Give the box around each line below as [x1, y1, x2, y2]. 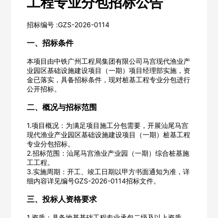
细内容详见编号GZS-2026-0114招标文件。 [26, 176, 160, 185]
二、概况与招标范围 [26, 102, 97, 112]
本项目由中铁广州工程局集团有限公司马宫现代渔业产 [26, 56, 190, 65]
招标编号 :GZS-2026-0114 [26, 20, 109, 29]
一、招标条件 [26, 37, 73, 48]
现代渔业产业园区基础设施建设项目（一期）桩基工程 [26, 130, 190, 139]
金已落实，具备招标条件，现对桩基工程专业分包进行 [26, 75, 190, 84]
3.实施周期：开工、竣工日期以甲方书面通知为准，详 [26, 167, 190, 176]
